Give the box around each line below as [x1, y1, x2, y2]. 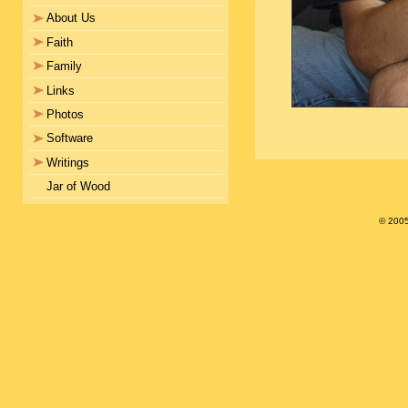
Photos [46, 107, 84, 121]
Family [46, 59, 82, 74]
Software [46, 131, 93, 146]
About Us [46, 11, 96, 25]
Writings [46, 155, 89, 169]
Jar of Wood [46, 179, 110, 194]
